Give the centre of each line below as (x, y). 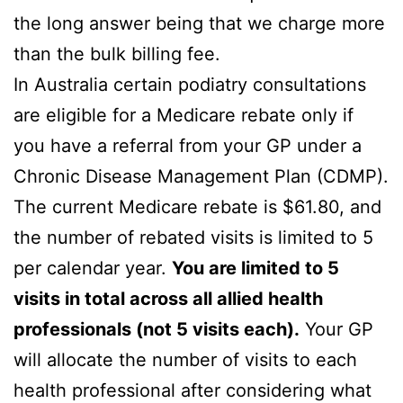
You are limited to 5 (255, 268)
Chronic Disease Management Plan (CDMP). (201, 176)
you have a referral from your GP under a (188, 145)
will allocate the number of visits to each (185, 359)
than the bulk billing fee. (117, 54)
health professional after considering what (193, 390)
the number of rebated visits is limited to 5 (193, 237)
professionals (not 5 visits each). (157, 329)
